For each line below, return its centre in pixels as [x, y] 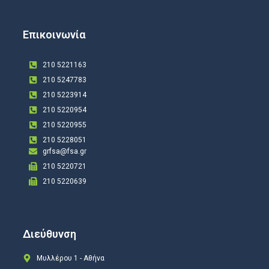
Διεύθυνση [50, 234]
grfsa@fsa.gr [64, 151]
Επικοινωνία [54, 34]
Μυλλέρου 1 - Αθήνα [70, 258]
